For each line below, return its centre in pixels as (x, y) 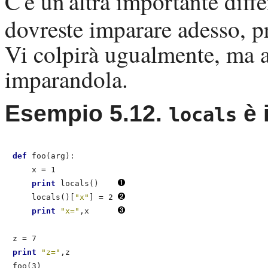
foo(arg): (51, 156)
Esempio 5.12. (87, 114)
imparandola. (66, 79)
